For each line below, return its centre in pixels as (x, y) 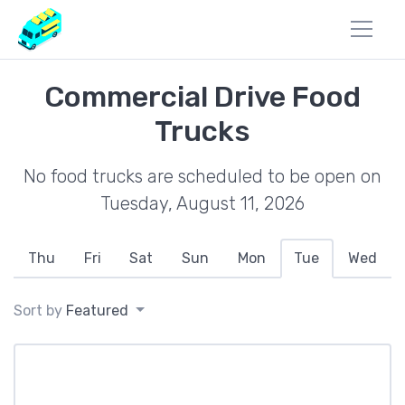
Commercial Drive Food (202, 97)
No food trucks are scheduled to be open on (202, 176)
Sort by (40, 311)
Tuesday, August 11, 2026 (202, 203)
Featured (97, 311)
